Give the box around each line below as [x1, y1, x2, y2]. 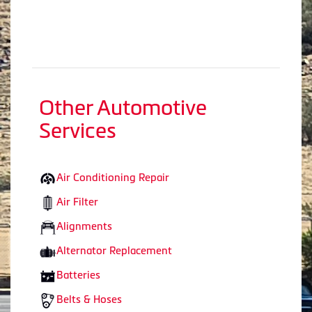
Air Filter [56, 196, 98, 208]
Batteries [56, 268, 100, 281]
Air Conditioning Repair [56, 171, 169, 184]
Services [39, 119, 116, 143]
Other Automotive [39, 96, 207, 120]
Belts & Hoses [56, 292, 122, 305]
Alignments [56, 220, 112, 233]
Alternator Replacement [56, 244, 172, 256]
